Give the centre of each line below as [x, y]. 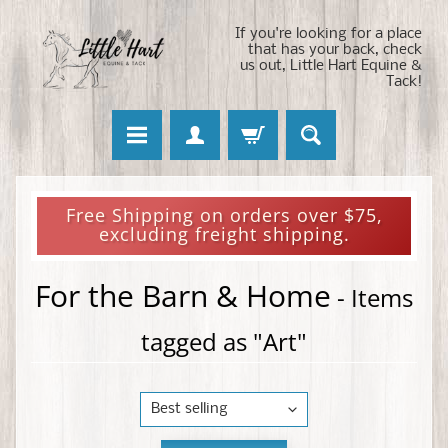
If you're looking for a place [328, 34]
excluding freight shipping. [224, 233]
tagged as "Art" [224, 342]
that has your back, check [335, 50]
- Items [372, 298]
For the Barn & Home [183, 296]
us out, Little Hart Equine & [331, 66]
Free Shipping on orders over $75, [224, 214]
